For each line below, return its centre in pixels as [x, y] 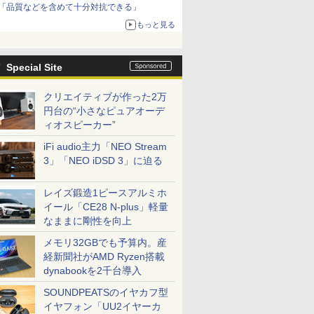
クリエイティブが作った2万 [105, 97]
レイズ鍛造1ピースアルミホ [105, 193]
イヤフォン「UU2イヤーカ [102, 306]
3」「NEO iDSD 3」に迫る [103, 161]
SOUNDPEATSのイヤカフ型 [106, 292]
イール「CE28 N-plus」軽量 [106, 207]
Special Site [34, 67]
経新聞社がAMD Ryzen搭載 [104, 257]
